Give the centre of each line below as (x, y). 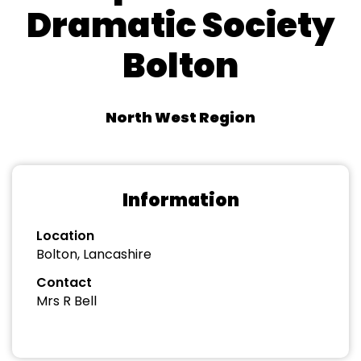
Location (65, 236)
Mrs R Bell (66, 301)
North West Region (180, 117)
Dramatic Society (180, 25)
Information (180, 200)
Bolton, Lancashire (94, 254)
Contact (64, 282)
